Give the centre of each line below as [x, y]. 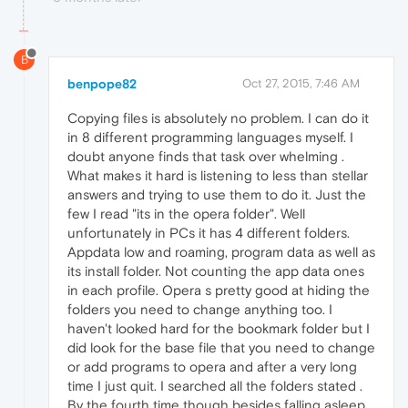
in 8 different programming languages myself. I [210, 137]
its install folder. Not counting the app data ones [216, 270]
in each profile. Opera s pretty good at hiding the [219, 290]
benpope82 [102, 83]
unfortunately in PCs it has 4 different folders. [209, 232]
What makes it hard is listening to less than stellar [218, 175]
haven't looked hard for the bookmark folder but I [219, 328]
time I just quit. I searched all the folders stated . [215, 385]
